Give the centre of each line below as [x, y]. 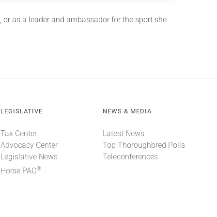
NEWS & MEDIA [127, 111]
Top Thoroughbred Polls [144, 145]
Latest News [123, 133]
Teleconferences [130, 157]
